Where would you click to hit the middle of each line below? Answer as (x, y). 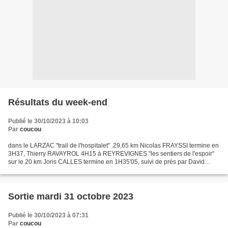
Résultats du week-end (58, 102)
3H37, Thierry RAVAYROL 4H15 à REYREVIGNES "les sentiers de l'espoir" (111, 154)
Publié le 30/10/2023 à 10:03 (48, 121)
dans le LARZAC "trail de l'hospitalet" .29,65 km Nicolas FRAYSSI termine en (113, 146)
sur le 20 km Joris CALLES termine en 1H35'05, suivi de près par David (106, 162)
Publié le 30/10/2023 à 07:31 (48, 215)
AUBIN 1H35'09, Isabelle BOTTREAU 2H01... (70, 170)
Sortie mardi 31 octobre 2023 (71, 196)
